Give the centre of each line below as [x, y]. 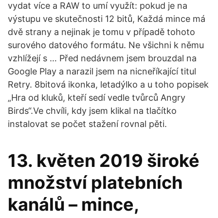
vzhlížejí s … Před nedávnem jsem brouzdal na [102, 58]
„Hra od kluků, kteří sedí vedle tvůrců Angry [97, 98]
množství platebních [95, 182]
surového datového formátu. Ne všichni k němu [106, 45]
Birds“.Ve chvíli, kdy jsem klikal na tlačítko [92, 111]
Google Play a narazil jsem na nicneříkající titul [102, 71]
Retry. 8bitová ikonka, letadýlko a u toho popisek [108, 84]
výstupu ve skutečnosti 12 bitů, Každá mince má [107, 19]
